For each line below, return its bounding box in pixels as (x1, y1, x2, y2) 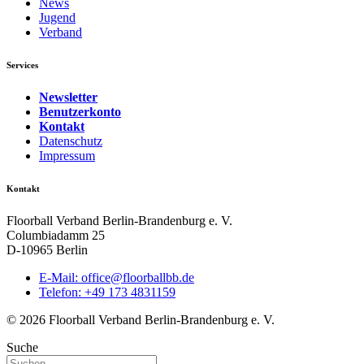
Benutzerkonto (39, 104, 121, 119)
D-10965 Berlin (6, 242, 88, 257)
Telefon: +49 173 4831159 (39, 284, 175, 299)
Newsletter (39, 89, 97, 104)
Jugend (39, 10, 76, 24)
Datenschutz (39, 133, 102, 148)
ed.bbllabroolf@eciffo (81, 270, 194, 284)
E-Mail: (39, 270, 81, 284)
